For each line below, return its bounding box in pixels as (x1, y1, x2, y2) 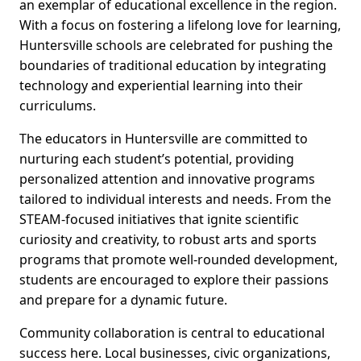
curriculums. (19, 96, 96, 114)
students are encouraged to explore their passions (19, 270, 329, 288)
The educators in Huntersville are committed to (19, 129, 308, 147)
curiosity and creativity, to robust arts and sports (19, 230, 317, 248)
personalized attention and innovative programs (19, 169, 315, 188)
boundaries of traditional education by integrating (19, 56, 326, 74)
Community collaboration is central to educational (19, 323, 325, 342)
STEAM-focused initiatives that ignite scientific (19, 210, 299, 228)
